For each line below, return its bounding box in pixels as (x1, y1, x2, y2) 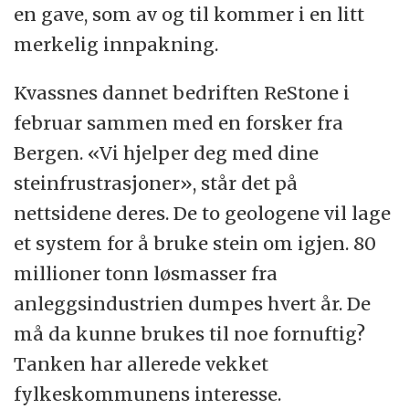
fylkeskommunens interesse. (14, 382, 282, 405)
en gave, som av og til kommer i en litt (14, 2, 365, 26)
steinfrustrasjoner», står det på (14, 171, 299, 194)
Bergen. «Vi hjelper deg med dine (14, 141, 320, 164)
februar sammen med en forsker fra (14, 110, 344, 134)
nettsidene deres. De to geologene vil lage (14, 201, 392, 225)
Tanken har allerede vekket (14, 351, 269, 375)
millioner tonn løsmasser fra (14, 261, 278, 285)
